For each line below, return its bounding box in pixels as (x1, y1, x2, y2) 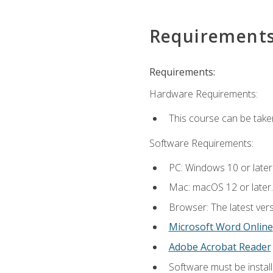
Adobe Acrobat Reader (168, 240, 271, 254)
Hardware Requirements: (149, 87, 258, 101)
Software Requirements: (149, 136, 253, 150)
